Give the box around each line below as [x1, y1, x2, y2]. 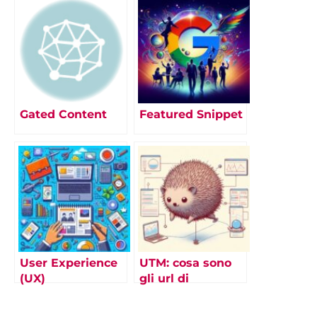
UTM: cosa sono [139, 256, 231, 270]
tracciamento [139, 287, 218, 301]
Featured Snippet [139, 108, 243, 122]
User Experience [20, 256, 117, 270]
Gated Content [20, 108, 107, 122]
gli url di [139, 272, 189, 286]
